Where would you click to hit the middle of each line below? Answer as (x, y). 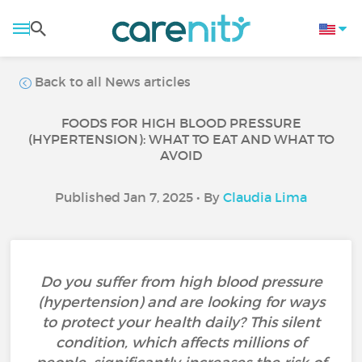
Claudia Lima (265, 197)
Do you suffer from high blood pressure (181, 282)
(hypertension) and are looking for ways (181, 302)
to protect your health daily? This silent (181, 322)
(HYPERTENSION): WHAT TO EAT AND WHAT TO (181, 139)
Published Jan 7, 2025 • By (139, 197)
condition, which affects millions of (181, 343)
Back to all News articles (112, 82)
